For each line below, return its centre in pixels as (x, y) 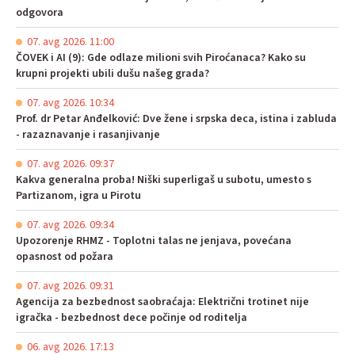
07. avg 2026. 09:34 (71, 225)
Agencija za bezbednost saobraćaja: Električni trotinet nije (162, 302)
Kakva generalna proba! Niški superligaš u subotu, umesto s (164, 179)
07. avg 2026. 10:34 (71, 103)
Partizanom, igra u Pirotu (78, 195)
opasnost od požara (65, 256)
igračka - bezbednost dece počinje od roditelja (132, 317)
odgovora (40, 12)
